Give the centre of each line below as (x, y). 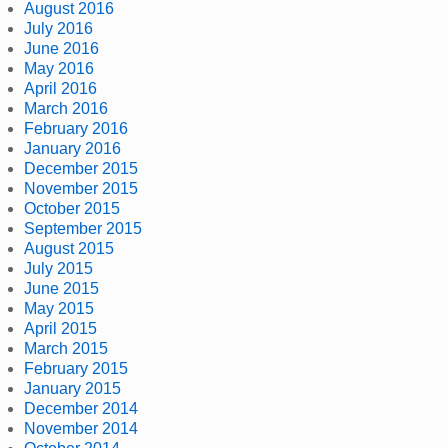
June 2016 (61, 48)
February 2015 (76, 368)
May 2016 (59, 68)
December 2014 (81, 408)
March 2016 (66, 108)
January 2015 (72, 388)
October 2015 (72, 208)
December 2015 (81, 168)
